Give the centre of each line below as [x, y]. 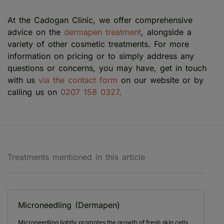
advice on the [36, 32]
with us [23, 80]
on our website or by [160, 80]
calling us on [34, 92]
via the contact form [78, 80]
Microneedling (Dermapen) [69, 205]
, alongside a [166, 32]
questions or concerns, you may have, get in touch [107, 68]
